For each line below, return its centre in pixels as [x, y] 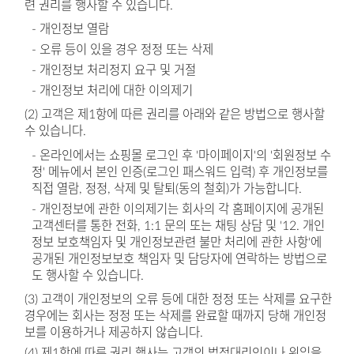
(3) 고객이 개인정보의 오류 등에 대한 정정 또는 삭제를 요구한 [178, 300]
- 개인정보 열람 [71, 30]
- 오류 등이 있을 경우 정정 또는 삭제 [123, 50]
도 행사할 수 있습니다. [88, 275]
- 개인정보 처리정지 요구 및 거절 [114, 70]
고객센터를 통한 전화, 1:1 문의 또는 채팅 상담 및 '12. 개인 [179, 226]
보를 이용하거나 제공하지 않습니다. [113, 333]
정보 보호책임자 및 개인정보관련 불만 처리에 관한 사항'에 [177, 242]
